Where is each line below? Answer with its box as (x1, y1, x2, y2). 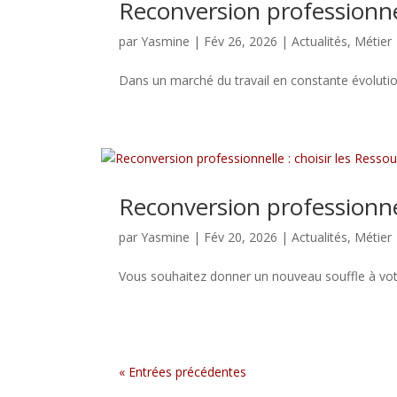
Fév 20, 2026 (204, 229, 278, 246)
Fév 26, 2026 (204, 33, 278, 51)
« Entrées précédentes (119, 363, 247, 381)
